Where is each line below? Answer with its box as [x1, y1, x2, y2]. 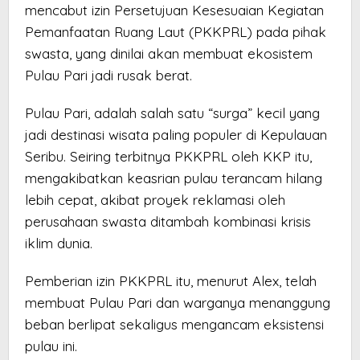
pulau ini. [25, 337, 77, 355]
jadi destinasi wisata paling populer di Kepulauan [25, 126, 327, 144]
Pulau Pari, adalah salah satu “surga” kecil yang [25, 104, 320, 122]
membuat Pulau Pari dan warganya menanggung [25, 294, 330, 312]
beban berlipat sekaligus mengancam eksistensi [25, 316, 324, 333]
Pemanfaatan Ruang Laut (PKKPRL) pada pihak [25, 23, 326, 41]
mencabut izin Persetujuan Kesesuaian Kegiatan [25, 2, 324, 19]
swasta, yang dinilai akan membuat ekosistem [25, 45, 313, 63]
